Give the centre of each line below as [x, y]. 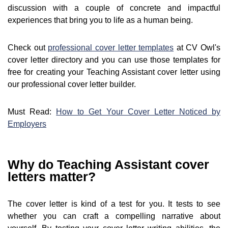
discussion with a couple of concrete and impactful [114, 8]
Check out [28, 48]
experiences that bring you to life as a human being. [100, 20]
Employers [27, 124]
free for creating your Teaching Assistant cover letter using [114, 72]
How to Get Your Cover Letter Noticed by [138, 112]
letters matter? [52, 177]
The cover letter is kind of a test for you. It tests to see [114, 204]
